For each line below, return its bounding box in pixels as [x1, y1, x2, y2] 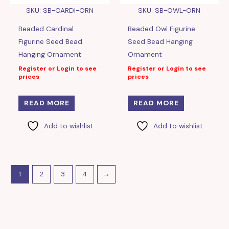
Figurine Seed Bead [18, 37, 83, 47]
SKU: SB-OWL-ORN [138, 6, 200, 15]
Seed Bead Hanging [128, 37, 193, 47]
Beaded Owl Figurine [128, 24, 196, 34]
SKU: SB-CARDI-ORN [26, 6, 94, 15]
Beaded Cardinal [18, 24, 74, 34]
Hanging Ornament [18, 50, 82, 59]
